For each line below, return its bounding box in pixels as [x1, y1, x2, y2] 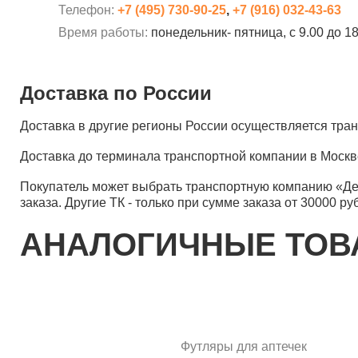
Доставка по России [20, 82, 212, 104]
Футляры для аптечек [181, 340, 307, 353]
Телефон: [58, 3, 117, 17]
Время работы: [58, 26, 151, 39]
